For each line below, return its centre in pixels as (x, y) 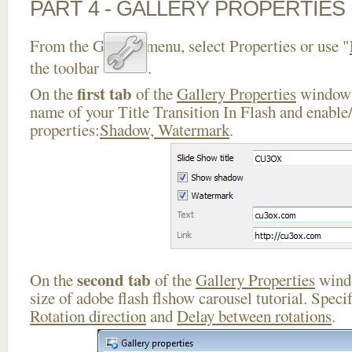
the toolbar (66, 68)
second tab (114, 280)
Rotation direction (88, 316)
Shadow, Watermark (165, 130)
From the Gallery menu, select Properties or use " (190, 46)
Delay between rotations (254, 316)
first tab (104, 93)
